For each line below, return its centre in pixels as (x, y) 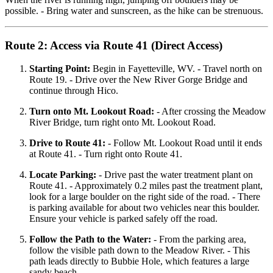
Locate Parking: (63, 175)
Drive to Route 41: (67, 143)
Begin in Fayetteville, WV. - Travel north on (176, 69)
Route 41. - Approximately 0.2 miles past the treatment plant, (146, 186)
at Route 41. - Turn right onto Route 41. (106, 154)
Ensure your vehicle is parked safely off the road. (123, 219)
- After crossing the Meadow (210, 112)
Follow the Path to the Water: (90, 239)
